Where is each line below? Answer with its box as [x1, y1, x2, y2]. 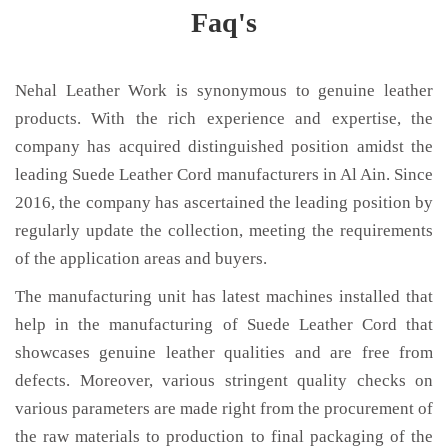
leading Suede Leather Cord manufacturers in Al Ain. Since [15, 165, 433, 184]
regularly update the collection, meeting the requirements [15, 221, 433, 240]
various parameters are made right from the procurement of [15, 399, 433, 418]
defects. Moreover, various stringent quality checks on [15, 371, 433, 390]
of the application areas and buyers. [15, 249, 267, 268]
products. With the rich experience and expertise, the [15, 109, 433, 128]
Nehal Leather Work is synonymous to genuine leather [15, 81, 433, 100]
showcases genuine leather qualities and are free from [15, 343, 433, 362]
